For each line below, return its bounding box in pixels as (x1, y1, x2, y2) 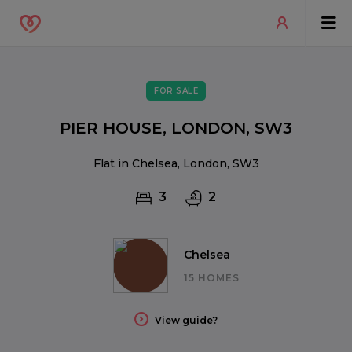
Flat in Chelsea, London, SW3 (93, 156, 259, 170)
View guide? (155, 314, 218, 326)
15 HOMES (183, 271, 240, 284)
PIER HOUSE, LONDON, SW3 (60, 119, 292, 137)
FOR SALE (154, 86, 198, 96)
